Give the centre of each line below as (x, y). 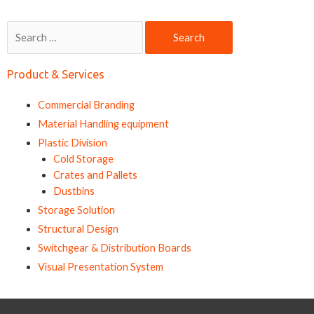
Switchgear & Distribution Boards (114, 247)
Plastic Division (72, 142)
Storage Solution (76, 210)
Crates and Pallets (95, 175)
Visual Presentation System (100, 266)
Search (22, 28)
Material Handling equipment (103, 123)
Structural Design (78, 228)
